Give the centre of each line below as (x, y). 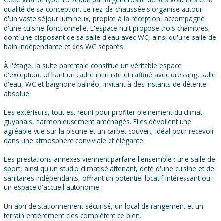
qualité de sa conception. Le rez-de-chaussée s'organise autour (103, 9)
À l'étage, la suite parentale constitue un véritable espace (93, 66)
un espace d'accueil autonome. (52, 187)
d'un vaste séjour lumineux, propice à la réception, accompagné (104, 19)
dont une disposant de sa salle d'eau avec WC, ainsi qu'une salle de (110, 37)
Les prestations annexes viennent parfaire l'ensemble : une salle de (110, 159)
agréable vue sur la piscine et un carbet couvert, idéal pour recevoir (109, 131)
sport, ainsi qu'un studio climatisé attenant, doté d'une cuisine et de (109, 169)
